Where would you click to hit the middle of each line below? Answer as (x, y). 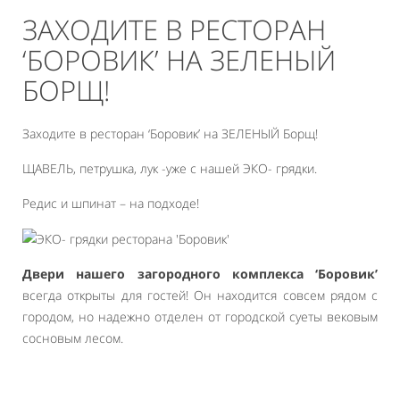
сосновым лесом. (73, 338)
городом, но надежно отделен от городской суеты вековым (200, 317)
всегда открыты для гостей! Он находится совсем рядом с (200, 296)
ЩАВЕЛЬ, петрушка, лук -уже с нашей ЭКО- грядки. (170, 168)
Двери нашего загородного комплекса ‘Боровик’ (200, 274)
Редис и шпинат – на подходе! (111, 203)
